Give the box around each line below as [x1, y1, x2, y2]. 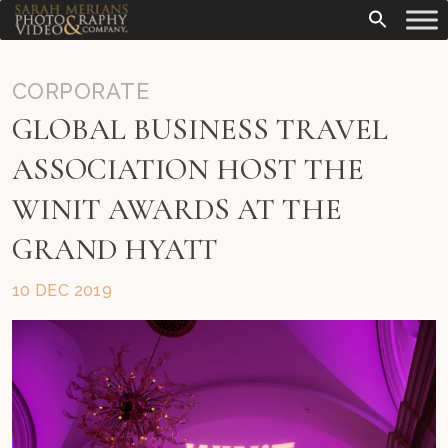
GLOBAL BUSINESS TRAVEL [12, 111, 388, 148]
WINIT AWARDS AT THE [12, 191, 342, 228]
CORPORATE [12, 78, 150, 104]
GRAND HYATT [12, 231, 218, 268]
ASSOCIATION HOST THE [12, 151, 364, 188]
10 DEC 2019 [12, 281, 112, 300]
